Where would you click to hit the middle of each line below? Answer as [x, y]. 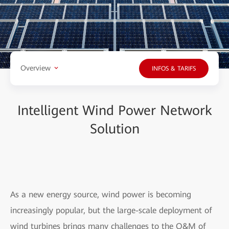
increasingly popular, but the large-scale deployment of [111, 210]
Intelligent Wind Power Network [114, 110]
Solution [114, 129]
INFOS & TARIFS [174, 69]
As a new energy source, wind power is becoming [101, 194]
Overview [36, 68]
